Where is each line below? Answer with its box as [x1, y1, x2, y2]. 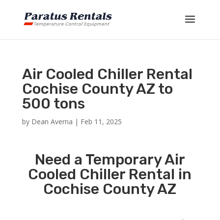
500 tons [22, 95, 85, 112]
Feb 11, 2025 [80, 117, 122, 126]
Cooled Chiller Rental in [28, 165, 192, 183]
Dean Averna [31, 117, 73, 126]
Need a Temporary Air [34, 151, 185, 168]
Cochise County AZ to [22, 80, 173, 98]
